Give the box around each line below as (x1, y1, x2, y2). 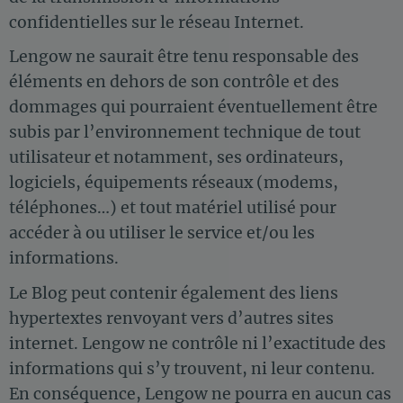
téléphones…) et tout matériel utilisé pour (9, 198, 336, 219)
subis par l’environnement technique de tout (9, 122, 361, 143)
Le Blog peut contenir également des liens (9, 282, 338, 303)
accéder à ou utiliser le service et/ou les (9, 223, 315, 244)
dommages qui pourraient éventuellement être (9, 97, 378, 118)
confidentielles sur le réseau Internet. (9, 12, 304, 32)
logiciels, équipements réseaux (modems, (9, 173, 338, 193)
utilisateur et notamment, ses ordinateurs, (9, 148, 344, 168)
